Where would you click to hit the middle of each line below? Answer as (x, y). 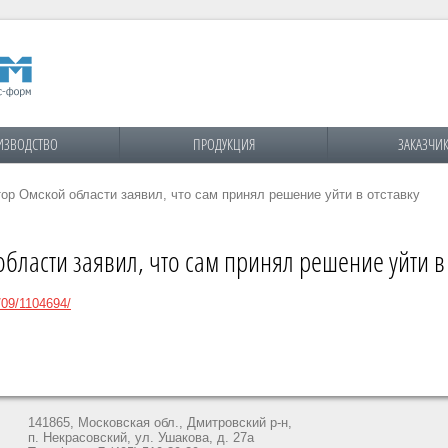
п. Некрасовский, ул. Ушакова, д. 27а (141, 437)
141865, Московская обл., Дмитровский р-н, (160, 422)
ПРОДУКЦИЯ (223, 144)
